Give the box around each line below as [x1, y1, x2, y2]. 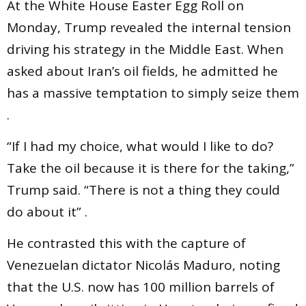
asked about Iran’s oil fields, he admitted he [7, 61, 278, 80]
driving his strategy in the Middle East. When [7, 40, 283, 58]
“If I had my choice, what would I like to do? [7, 137, 273, 156]
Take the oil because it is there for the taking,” [7, 159, 294, 178]
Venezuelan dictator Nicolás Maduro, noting [7, 256, 280, 275]
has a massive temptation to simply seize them [7, 83, 299, 102]
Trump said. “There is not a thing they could [7, 181, 280, 199]
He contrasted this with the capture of [7, 234, 246, 253]
